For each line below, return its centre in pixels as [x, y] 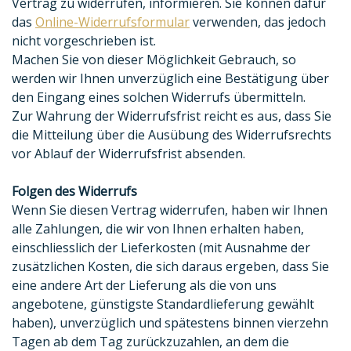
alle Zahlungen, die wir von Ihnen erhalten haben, [158, 229]
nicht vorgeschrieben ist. [84, 41]
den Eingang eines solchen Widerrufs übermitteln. [159, 98]
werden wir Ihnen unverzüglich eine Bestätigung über [170, 79]
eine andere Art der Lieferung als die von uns [144, 286]
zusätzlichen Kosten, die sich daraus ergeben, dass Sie [170, 267]
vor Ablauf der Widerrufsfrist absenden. [128, 154]
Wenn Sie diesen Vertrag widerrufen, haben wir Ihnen [170, 210]
